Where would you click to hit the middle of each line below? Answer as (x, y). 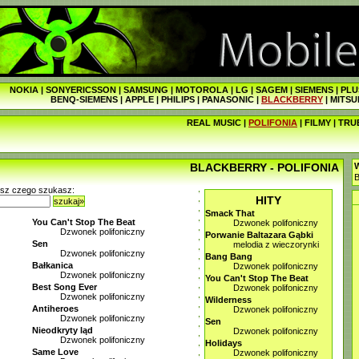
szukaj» (69, 201)
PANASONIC (228, 99)
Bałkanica (52, 265)
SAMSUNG (146, 90)
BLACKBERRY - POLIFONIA (264, 167)
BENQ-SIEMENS (84, 99)
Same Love (55, 352)
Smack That (230, 213)
